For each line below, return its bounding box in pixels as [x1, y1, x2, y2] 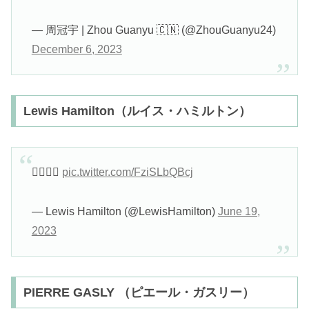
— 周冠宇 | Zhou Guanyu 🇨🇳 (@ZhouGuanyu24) [31, 23, 276, 36]
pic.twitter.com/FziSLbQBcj [61, 166, 193, 179]
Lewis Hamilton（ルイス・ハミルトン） [23, 103, 251, 118]
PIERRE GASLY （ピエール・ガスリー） [23, 285, 255, 299]
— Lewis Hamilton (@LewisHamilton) [31, 205, 218, 217]
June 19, [217, 205, 260, 217]
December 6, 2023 [31, 43, 122, 55]
